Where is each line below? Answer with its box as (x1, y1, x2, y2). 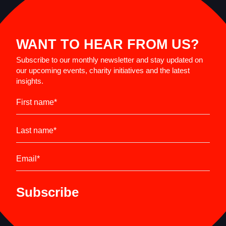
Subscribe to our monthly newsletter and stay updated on (16, 55, 203, 64)
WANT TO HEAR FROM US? (16, 36, 199, 52)
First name (16, 97, 54, 106)
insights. (16, 76, 43, 85)
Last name (16, 126, 53, 135)
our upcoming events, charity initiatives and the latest (16, 66, 190, 75)
